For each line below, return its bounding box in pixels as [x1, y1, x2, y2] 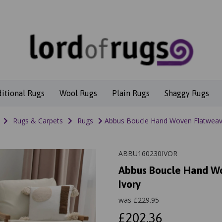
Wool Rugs [59, 89, 97, 98]
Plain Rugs [111, 89, 150, 98]
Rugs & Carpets [12, 116, 63, 126]
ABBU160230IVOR [118, 149, 177, 159]
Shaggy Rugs [164, 89, 209, 98]
